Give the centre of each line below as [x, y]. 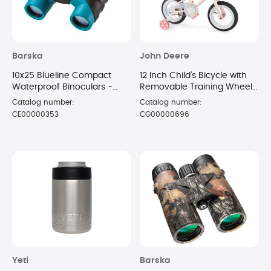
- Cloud [156, 99]
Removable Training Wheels [198, 87]
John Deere [165, 57]
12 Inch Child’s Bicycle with [193, 76]
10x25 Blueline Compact [62, 76]
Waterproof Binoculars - [62, 87]
